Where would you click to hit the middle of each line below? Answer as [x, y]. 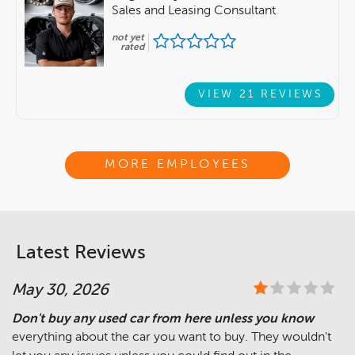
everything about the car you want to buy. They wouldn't [172, 337]
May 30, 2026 [60, 290]
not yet [128, 38]
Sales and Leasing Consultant [194, 11]
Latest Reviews [81, 252]
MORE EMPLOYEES [177, 165]
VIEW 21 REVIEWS [261, 95]
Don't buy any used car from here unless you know [163, 319]
